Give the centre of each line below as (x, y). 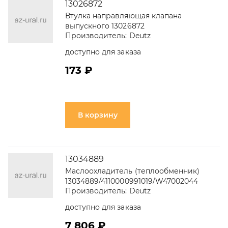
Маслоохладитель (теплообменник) (133, 171)
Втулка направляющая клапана (123, 16)
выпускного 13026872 (105, 26)
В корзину (98, 115)
